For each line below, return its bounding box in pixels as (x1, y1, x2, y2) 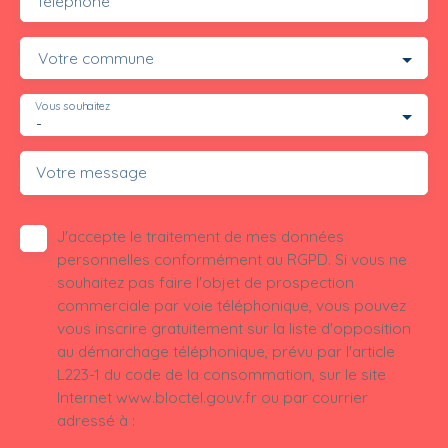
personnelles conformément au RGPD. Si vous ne (57, 249, 407, 270)
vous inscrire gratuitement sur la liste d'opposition (57, 318, 411, 339)
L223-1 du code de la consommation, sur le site (57, 364, 386, 385)
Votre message (36, 162, 147, 183)
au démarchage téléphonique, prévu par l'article (57, 341, 395, 362)
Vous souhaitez (35, 99, 111, 114)
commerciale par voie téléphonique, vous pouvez (57, 295, 406, 316)
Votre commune (38, 48, 154, 69)
